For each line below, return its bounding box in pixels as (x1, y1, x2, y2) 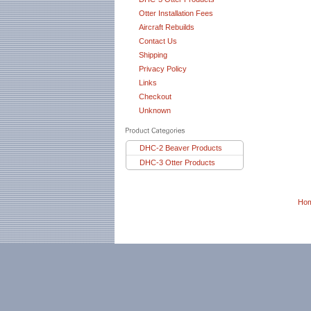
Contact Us (139, 37, 177, 45)
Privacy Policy (139, 65, 187, 73)
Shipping (139, 51, 167, 59)
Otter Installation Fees (139, 9, 213, 17)
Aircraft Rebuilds (139, 23, 194, 31)
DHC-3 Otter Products (140, 158, 215, 167)
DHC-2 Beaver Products (140, 144, 222, 152)
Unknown (139, 106, 171, 115)
